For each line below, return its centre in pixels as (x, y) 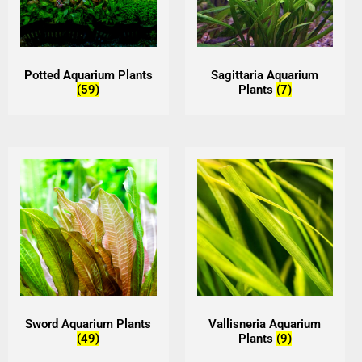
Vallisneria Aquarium (265, 324)
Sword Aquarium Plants (88, 324)
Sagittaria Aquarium (265, 75)
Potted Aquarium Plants (88, 75)
